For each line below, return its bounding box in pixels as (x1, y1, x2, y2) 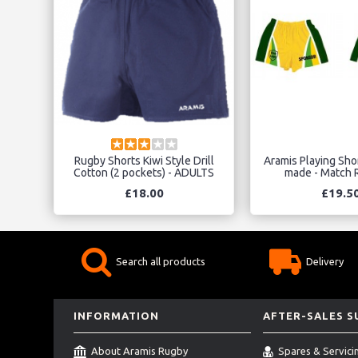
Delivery (306, 256, 344, 267)
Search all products (116, 256, 205, 267)
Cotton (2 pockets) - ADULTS (74, 166, 214, 180)
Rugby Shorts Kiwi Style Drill (74, 154, 214, 168)
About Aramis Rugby (91, 345, 188, 356)
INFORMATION (74, 310, 159, 322)
